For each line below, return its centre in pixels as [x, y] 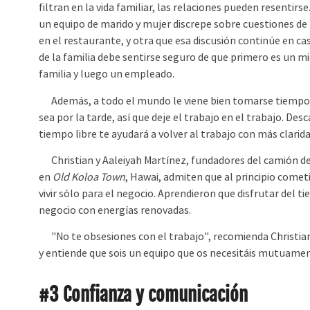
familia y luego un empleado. [107, 74]
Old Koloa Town [89, 177]
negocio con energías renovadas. [115, 210]
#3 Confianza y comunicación [144, 295]
